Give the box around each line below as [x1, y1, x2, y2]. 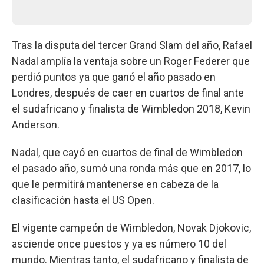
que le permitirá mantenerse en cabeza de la [12, 177, 219, 190]
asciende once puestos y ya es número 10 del [12, 237, 226, 250]
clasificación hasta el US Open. [12, 193, 154, 206]
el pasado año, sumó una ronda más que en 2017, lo [12, 161, 251, 174]
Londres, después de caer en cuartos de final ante [12, 86, 244, 99]
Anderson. [12, 118, 60, 131]
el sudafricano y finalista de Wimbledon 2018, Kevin [12, 102, 250, 115]
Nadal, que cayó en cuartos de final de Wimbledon [12, 146, 243, 159]
